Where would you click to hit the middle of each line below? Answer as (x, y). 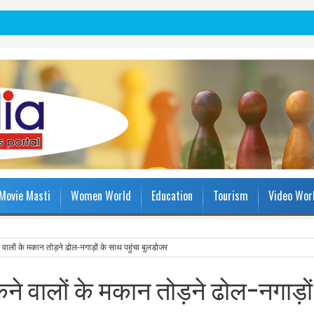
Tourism (231, 195)
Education (172, 195)
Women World (101, 195)
